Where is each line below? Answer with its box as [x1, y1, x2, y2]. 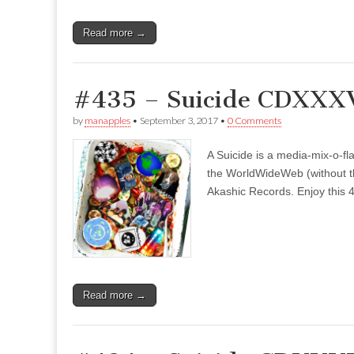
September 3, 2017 [140, 115, 218, 127]
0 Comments [228, 115, 281, 127]
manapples [85, 115, 130, 127]
